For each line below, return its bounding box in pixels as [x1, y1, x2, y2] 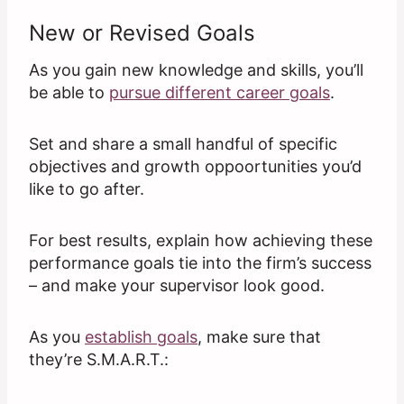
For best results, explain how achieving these [29, 231, 372, 251]
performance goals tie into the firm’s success [29, 253, 372, 273]
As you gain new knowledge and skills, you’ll [29, 60, 363, 80]
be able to [29, 83, 109, 103]
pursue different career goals [109, 83, 330, 103]
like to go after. [29, 179, 144, 199]
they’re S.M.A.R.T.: [29, 350, 169, 370]
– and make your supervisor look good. [29, 276, 325, 296]
